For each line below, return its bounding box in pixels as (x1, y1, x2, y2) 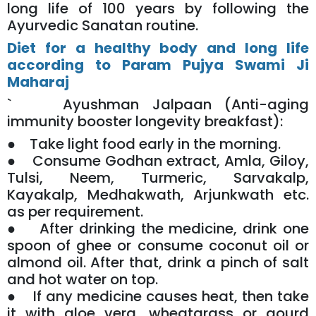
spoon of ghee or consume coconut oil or (7, 236, 309, 256)
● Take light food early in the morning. (7, 134, 281, 154)
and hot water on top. (7, 269, 158, 290)
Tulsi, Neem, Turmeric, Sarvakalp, (7, 168, 309, 188)
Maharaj (7, 72, 69, 92)
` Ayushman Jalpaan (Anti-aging (7, 95, 309, 115)
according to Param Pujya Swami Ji (7, 55, 309, 75)
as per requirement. (7, 202, 143, 222)
